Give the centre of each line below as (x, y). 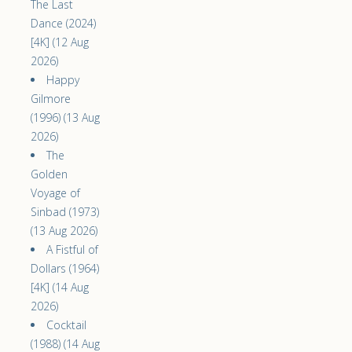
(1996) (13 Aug (65, 117)
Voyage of (55, 192)
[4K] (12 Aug (60, 42)
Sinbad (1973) (65, 211)
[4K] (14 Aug (60, 287)
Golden (49, 174)
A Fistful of (72, 249)
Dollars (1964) (65, 268)
